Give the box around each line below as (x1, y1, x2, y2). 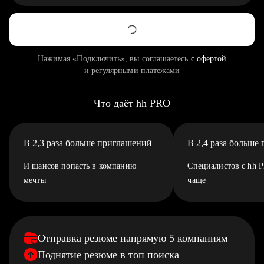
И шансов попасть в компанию (24, 161, 136, 170)
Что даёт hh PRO (94, 97, 170, 109)
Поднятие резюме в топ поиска (38, 249, 179, 260)
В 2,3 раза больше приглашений (24, 138, 152, 148)
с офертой (190, 54, 227, 63)
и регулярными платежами (84, 66, 180, 75)
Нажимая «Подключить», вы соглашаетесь (37, 54, 191, 63)
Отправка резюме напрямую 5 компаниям (38, 232, 227, 244)
